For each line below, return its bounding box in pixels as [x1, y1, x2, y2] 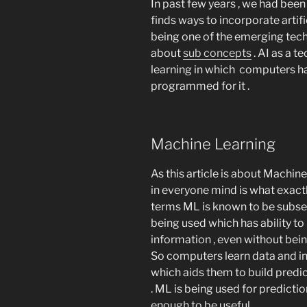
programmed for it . [151, 79, 251, 93]
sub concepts [183, 47, 251, 60]
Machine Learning [151, 135, 279, 153]
